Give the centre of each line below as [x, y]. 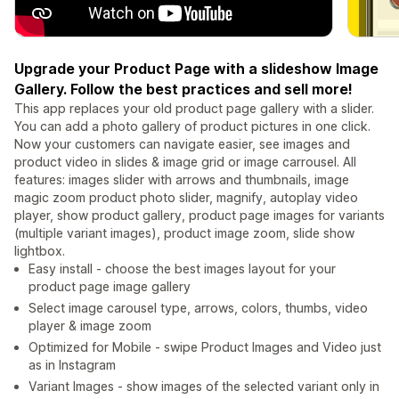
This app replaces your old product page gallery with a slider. [194, 109]
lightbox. [40, 251]
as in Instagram [72, 365]
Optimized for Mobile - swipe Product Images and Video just [205, 347]
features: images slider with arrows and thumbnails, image [182, 180]
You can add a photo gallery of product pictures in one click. [192, 126]
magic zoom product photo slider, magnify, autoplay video [186, 198]
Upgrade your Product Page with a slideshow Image [196, 69]
